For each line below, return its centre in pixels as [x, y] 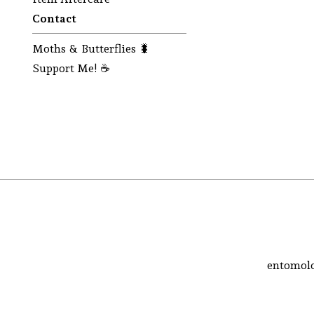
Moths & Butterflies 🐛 [91, 49]
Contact [54, 19]
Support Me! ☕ [71, 68]
